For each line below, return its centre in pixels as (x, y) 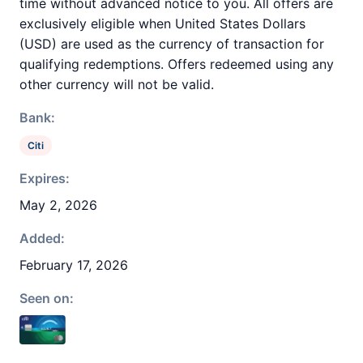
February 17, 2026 (74, 265)
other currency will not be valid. (117, 84)
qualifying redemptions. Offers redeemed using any (177, 64)
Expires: (45, 178)
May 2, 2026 (58, 205)
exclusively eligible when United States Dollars (162, 23)
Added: (42, 238)
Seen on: (47, 298)
